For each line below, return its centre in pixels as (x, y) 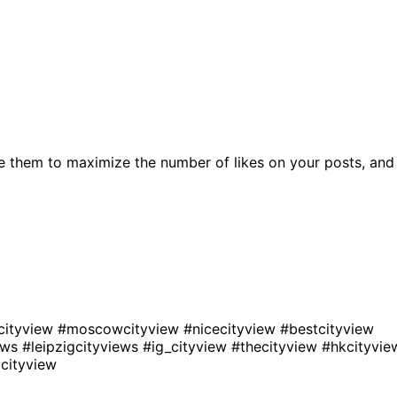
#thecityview (276, 346)
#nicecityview (232, 328)
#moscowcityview (121, 328)
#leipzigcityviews (82, 346)
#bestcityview (327, 328)
